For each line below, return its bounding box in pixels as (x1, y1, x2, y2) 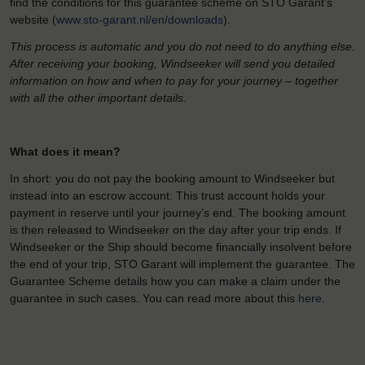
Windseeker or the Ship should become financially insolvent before (10, 240, 352, 253)
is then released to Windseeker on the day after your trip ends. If (10, 222, 341, 236)
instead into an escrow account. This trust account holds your (10, 188, 325, 202)
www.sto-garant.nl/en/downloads (56, 12, 223, 26)
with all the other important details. (10, 90, 187, 104)
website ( (10, 12, 56, 26)
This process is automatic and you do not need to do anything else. (10, 39, 355, 53)
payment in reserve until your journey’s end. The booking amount (10, 205, 345, 219)
